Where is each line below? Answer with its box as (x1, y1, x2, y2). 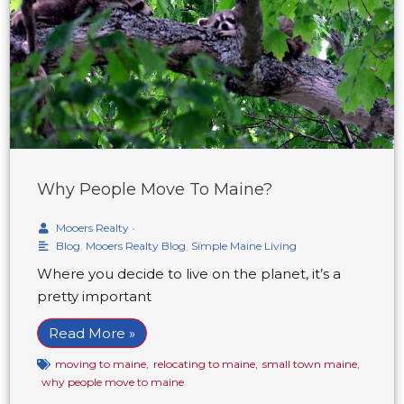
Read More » (49, 325, 135, 343)
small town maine (262, 357, 357, 372)
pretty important (37, 288, 151, 306)
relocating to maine (153, 357, 255, 372)
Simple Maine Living (191, 239, 297, 253)
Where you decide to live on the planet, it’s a (37, 265, 341, 283)
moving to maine (55, 357, 146, 372)
